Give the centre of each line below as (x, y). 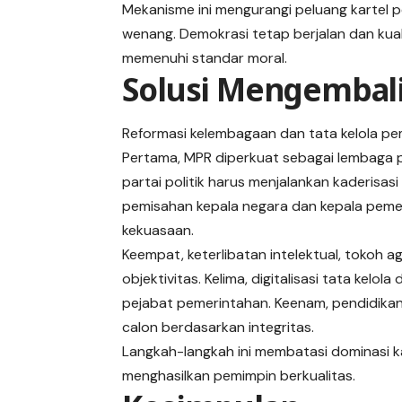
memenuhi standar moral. (205, 58)
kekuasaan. (158, 231)
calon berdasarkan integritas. (218, 328)
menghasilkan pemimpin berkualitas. (239, 376)
